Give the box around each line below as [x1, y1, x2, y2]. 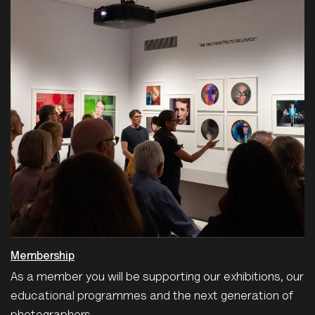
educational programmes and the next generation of [11, 290, 293, 303]
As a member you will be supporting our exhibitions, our [11, 271, 304, 284]
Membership [11, 250, 75, 262]
